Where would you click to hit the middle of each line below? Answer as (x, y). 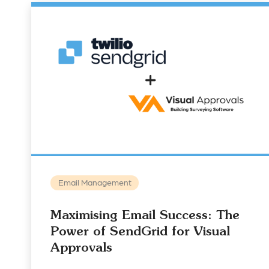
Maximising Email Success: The (145, 215)
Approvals (81, 247)
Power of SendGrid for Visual (140, 231)
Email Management (95, 182)
